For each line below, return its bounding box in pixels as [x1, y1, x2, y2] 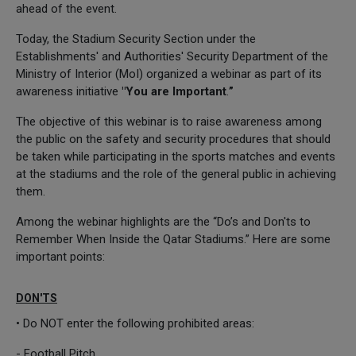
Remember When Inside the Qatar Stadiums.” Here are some [16, 231, 331, 246]
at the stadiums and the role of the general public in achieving [16, 166, 336, 181]
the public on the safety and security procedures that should [16, 131, 331, 146]
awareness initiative [16, 83, 122, 99]
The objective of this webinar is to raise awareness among [16, 114, 322, 129]
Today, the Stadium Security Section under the [16, 31, 256, 46]
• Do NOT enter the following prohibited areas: [16, 315, 254, 331]
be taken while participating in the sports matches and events [16, 149, 335, 164]
